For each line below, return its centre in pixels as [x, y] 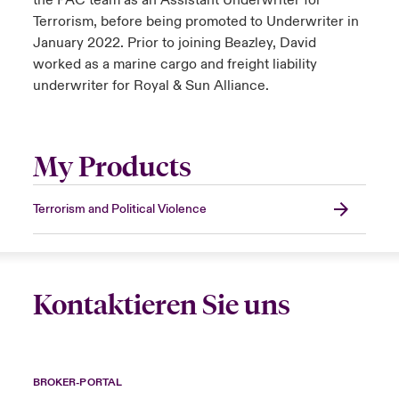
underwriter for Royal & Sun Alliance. [151, 86]
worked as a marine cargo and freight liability [175, 65]
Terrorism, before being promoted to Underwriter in [195, 22]
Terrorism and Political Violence [119, 210]
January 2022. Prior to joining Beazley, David [174, 43]
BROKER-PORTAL [77, 383]
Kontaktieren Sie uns [161, 305]
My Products [112, 167]
